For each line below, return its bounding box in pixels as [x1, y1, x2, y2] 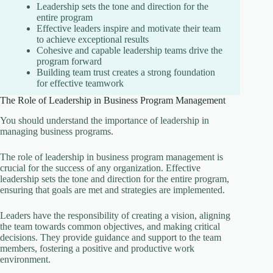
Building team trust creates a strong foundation [37, 67, 215, 78]
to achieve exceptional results [37, 34, 149, 45]
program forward [37, 56, 102, 67]
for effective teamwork [37, 78, 124, 89]
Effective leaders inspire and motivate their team [37, 23, 221, 34]
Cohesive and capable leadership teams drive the [37, 45, 222, 56]
